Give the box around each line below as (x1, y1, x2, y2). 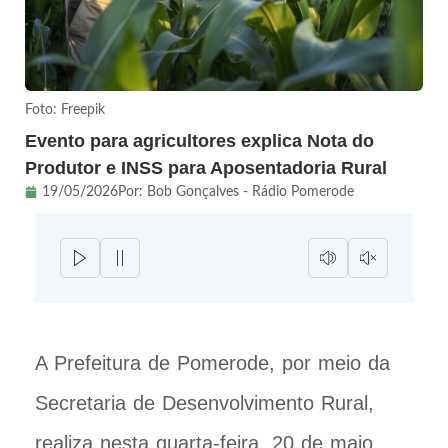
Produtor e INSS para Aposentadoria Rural (25, 157, 387, 178)
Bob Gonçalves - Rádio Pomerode (147, 184, 354, 199)
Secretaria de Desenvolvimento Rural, (35, 391, 374, 414)
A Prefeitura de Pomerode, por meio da (35, 351, 390, 374)
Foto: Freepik (25, 102, 105, 117)
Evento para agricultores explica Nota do (25, 130, 374, 151)
